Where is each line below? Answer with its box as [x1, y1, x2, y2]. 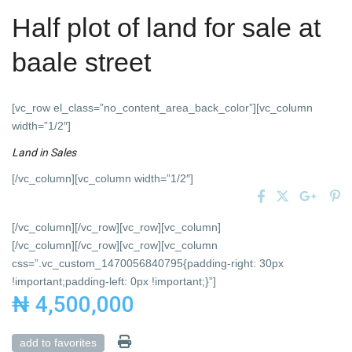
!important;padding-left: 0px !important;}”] [12, 275, 217, 288]
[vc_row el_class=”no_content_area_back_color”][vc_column [12, 101, 313, 115]
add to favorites [20, 336, 97, 350]
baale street [12, 47, 152, 78]
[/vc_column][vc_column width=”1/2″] [12, 172, 194, 185]
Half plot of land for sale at [12, 13, 321, 43]
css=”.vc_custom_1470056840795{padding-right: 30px [12, 257, 284, 270]
